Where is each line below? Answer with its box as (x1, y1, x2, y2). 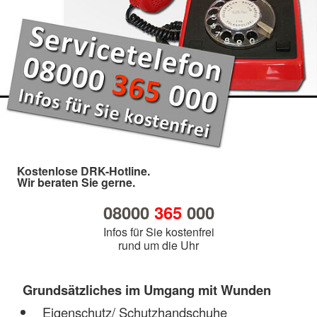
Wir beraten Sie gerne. (17, 173, 135, 190)
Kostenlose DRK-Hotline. (17, 162, 150, 179)
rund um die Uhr (118, 236, 199, 253)
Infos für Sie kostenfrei (103, 223, 214, 240)
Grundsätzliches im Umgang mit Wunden (23, 279, 271, 299)
